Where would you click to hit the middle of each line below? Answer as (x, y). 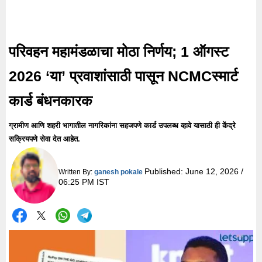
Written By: (76, 172)
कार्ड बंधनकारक (51, 101)
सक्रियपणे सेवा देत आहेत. (44, 139)
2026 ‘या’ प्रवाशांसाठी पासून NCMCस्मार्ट (123, 76)
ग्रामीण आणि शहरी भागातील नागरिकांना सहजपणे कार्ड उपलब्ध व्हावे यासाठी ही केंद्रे (122, 125)
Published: (165, 171)
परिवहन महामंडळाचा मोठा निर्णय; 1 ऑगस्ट (119, 51)
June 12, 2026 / (214, 171)
